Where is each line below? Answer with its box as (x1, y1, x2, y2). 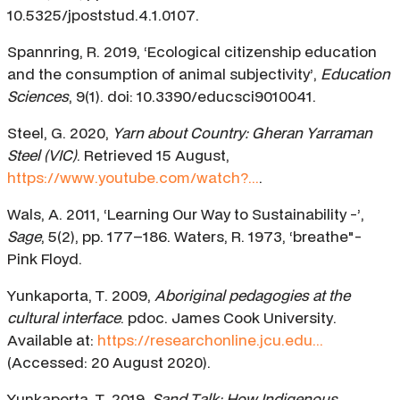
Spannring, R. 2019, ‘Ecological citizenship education (7, 41, 377, 62)
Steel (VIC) (7, 145, 77, 166)
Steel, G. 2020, (7, 122, 112, 144)
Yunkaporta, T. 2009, (7, 285, 154, 306)
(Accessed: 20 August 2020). (7, 352, 211, 373)
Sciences (7, 86, 69, 107)
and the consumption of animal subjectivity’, (7, 63, 321, 85)
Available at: (7, 329, 97, 351)
